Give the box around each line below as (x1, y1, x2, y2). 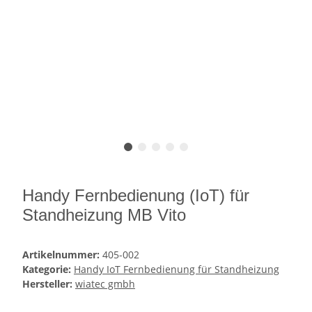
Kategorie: (22, 263, 74, 276)
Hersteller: (22, 277, 72, 291)
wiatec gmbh (75, 277, 135, 291)
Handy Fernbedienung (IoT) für (22, 186, 249, 205)
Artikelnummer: (22, 248, 102, 262)
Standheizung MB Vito (22, 205, 186, 225)
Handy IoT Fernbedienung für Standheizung (74, 263, 279, 276)
